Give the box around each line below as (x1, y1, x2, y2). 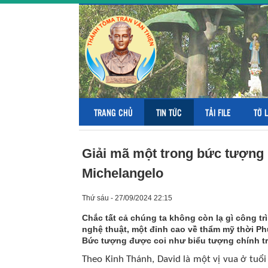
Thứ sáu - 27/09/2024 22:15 (82, 194, 172, 202)
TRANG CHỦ (94, 106, 133, 118)
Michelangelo (82, 166, 163, 181)
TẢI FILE (205, 106, 230, 118)
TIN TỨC (156, 106, 182, 118)
